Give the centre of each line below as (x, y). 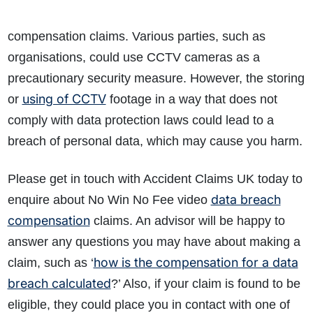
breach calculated (59, 284)
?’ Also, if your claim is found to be (205, 284)
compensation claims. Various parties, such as (136, 37)
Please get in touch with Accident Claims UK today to (155, 179)
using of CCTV (64, 99)
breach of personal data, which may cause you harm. (155, 141)
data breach (246, 200)
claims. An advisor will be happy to (187, 221)
